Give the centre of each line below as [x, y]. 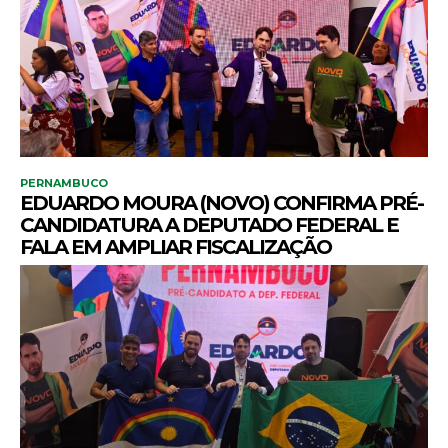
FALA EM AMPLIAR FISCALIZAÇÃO [175, 247]
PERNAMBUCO [64, 183]
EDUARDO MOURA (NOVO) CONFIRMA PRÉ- [221, 203]
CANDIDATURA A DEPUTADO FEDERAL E [209, 225]
